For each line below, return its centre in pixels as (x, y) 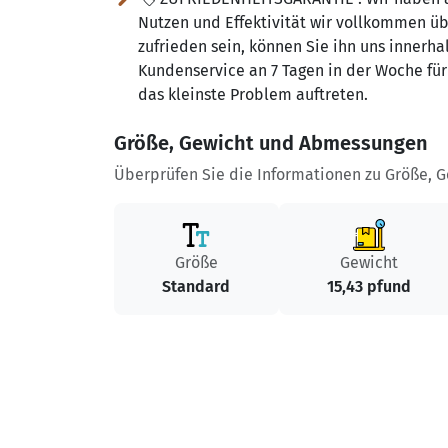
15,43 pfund (369, 286)
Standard (196, 286)
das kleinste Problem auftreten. (253, 94)
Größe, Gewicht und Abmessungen (271, 143)
